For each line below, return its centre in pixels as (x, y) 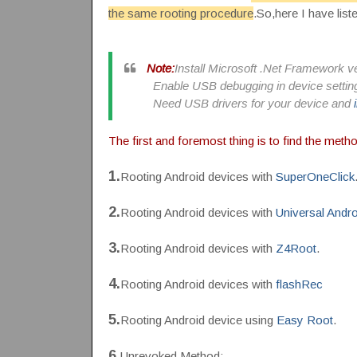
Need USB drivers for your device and (239, 103)
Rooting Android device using (198, 320)
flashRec (299, 284)
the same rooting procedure (180, 13)
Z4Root (296, 248)
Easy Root (304, 320)
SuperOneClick (315, 176)
